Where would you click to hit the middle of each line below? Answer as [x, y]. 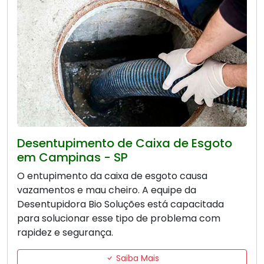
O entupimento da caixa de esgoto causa [112, 176]
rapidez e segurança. [65, 233]
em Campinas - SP [72, 158]
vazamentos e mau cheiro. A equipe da [107, 190]
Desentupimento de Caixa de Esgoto [125, 143]
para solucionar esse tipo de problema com [119, 219]
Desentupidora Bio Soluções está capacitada [121, 204]
